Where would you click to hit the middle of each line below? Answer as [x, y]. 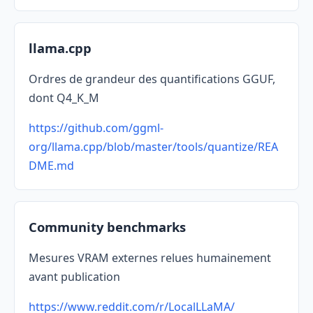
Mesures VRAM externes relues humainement [150, 258]
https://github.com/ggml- [96, 128]
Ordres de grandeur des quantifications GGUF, [152, 79]
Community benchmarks [107, 227]
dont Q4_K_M [64, 98]
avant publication [74, 277]
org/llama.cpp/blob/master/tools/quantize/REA [153, 147]
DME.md [51, 166]
